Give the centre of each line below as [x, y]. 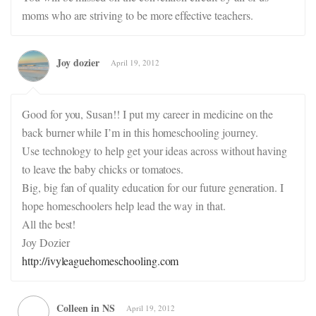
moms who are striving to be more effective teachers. [138, 15]
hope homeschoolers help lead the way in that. [124, 206]
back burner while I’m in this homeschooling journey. [140, 132]
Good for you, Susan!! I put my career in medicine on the [148, 114]
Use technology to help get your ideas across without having [155, 151]
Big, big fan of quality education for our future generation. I [153, 187]
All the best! [49, 224]
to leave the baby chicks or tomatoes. [103, 169]
